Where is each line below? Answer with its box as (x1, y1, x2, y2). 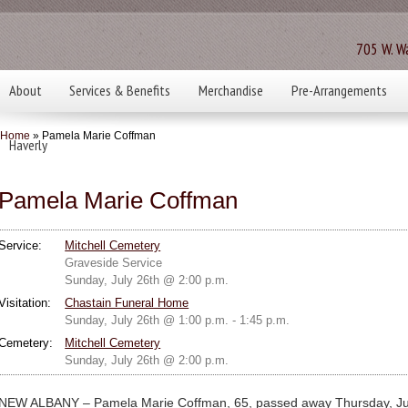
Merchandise (198, 81, 263, 100)
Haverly (8, 136, 47, 155)
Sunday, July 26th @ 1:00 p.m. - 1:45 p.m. (65, 312, 291, 327)
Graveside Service (65, 255, 163, 270)
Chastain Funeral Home (65, 295, 189, 310)
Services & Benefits (69, 81, 171, 100)
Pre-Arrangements (291, 81, 387, 100)
